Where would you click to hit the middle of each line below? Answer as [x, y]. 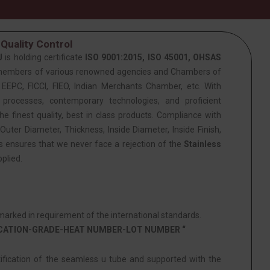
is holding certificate [44, 57]
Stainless [202, 144]
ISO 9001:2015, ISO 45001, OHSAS [153, 57]
